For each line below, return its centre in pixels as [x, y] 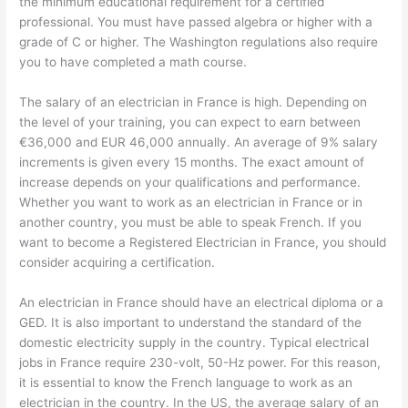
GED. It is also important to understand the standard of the [191, 323]
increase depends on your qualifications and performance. [190, 183]
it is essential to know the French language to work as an [186, 383]
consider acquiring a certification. [117, 263]
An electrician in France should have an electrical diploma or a [202, 303]
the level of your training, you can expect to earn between [190, 122]
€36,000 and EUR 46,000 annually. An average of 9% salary [199, 143]
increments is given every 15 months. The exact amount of [192, 163]
